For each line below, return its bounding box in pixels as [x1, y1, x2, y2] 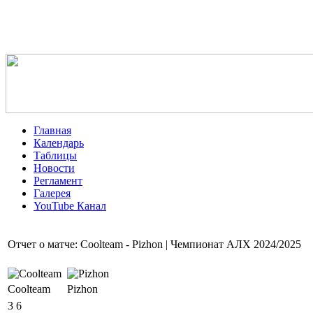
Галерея [34, 187, 71, 199]
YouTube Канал [34, 200, 106, 212]
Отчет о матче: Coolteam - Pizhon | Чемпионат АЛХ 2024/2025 [8, 238, 301, 250]
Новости [34, 162, 75, 174]
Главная [34, 124, 71, 136]
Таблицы [34, 150, 77, 161]
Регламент [34, 175, 82, 187]
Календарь [34, 137, 84, 149]
